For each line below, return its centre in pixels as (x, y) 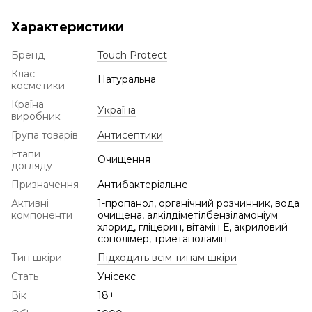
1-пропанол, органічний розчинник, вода (198, 203)
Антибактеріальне (143, 184)
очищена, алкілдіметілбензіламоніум (188, 215)
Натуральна (127, 79)
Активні (30, 203)
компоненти (42, 215)
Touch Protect (132, 55)
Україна (117, 110)
